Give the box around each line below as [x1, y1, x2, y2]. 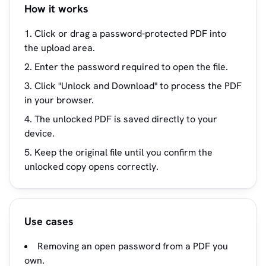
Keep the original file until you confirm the [34, 146, 213, 159]
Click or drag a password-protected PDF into [34, 27, 226, 40]
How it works [24, 2, 88, 15]
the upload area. [24, 42, 95, 54]
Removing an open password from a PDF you [37, 240, 228, 252]
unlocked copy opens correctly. [24, 160, 159, 173]
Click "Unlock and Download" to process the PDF [34, 80, 242, 92]
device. [24, 127, 55, 140]
